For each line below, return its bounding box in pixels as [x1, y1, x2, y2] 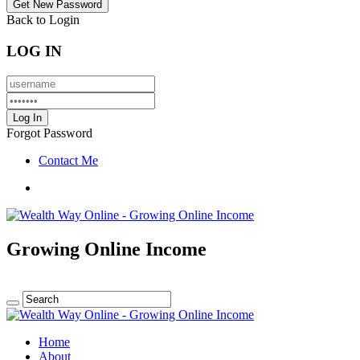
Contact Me [39, 153, 98, 167]
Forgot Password [6, 125, 92, 140]
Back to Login [6, 13, 80, 27]
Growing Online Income [6, 238, 207, 260]
